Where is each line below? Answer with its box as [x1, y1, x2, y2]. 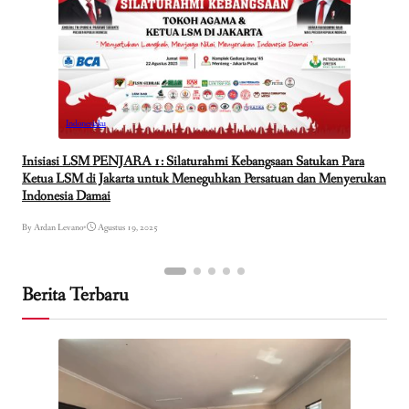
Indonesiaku [66, 118, 106, 131]
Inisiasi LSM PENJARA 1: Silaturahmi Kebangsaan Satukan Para [22, 152, 364, 172]
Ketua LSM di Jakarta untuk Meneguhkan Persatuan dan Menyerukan [22, 170, 386, 189]
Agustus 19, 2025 [98, 221, 158, 234]
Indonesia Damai [22, 187, 110, 206]
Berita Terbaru [22, 282, 129, 308]
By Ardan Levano [22, 221, 83, 234]
